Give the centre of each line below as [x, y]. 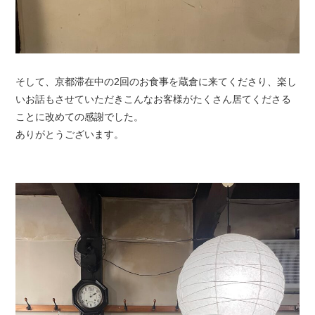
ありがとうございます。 [70, 135]
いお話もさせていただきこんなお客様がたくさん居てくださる [154, 99]
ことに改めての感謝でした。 [80, 117]
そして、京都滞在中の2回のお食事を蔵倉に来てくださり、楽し [156, 82]
